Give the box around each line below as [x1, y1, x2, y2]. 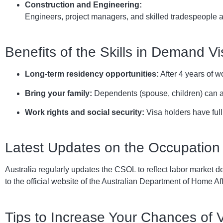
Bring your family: [25, 89, 92, 98]
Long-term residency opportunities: [25, 70, 159, 79]
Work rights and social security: [25, 108, 144, 116]
